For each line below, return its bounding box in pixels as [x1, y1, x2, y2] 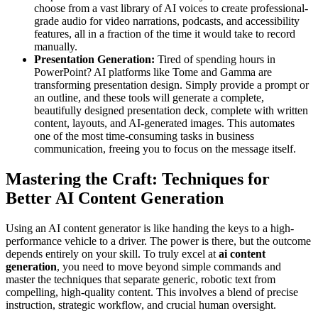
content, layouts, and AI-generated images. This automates [34, 117, 295, 130]
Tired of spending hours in [155, 53, 275, 66]
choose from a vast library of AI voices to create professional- [34, 2, 308, 15]
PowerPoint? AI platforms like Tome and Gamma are [34, 66, 272, 79]
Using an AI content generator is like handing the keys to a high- [6, 222, 294, 235]
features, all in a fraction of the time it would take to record [34, 28, 295, 40]
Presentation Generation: [34, 53, 155, 66]
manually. [34, 40, 77, 53]
